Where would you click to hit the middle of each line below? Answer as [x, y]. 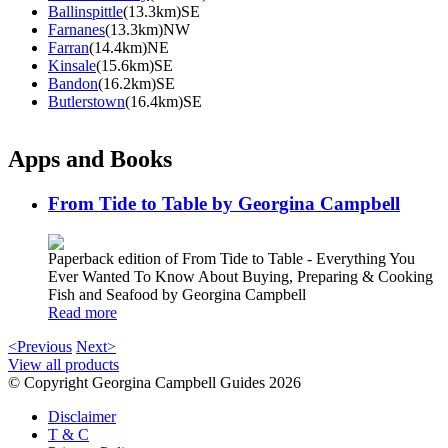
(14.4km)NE [129, 47]
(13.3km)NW [147, 29]
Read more [82, 313]
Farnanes [76, 29]
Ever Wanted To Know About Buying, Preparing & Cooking [240, 277]
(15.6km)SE [134, 65]
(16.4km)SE [163, 101]
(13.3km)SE [161, 11]
